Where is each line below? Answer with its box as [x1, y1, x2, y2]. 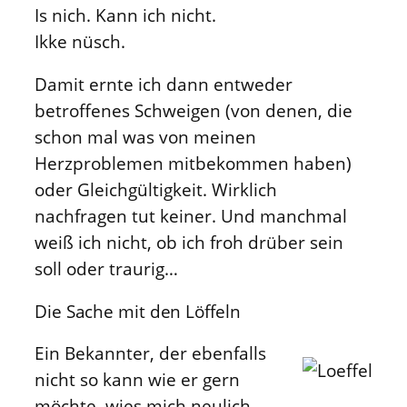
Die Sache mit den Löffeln [35, 299, 241, 323]
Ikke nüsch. [35, 29, 125, 53]
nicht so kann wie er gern [35, 368, 240, 392]
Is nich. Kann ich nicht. [35, 3, 216, 26]
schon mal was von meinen [35, 125, 256, 149]
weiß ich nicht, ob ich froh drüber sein [35, 231, 343, 254]
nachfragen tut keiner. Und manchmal [35, 204, 347, 228]
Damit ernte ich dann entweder [35, 73, 293, 96]
